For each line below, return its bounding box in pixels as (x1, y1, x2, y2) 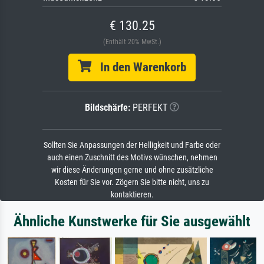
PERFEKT (130, 101, 167, 113)
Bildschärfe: (85, 101, 130, 113)
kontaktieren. (110, 189, 154, 200)
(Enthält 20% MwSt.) (103, 37, 161, 46)
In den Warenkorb (91, 60, 186, 74)
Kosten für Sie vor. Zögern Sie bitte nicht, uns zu (55, 177, 209, 187)
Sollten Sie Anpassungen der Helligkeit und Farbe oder (44, 140, 220, 150)
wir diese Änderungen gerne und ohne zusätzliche (51, 164, 213, 175)
